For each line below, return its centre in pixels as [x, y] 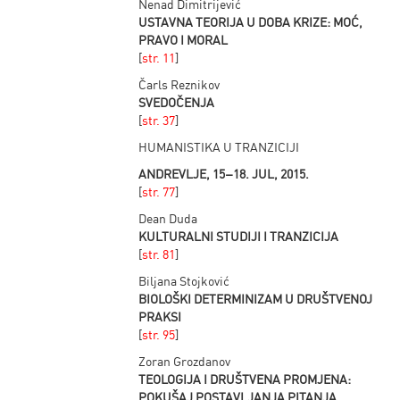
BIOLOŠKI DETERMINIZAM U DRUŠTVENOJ [256, 298]
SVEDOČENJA [177, 102]
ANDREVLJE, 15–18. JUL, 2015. [224, 173]
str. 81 [159, 254]
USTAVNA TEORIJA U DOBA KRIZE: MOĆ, [251, 21]
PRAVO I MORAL [183, 39]
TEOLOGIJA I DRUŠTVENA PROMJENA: [245, 379]
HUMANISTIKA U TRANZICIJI [219, 146]
